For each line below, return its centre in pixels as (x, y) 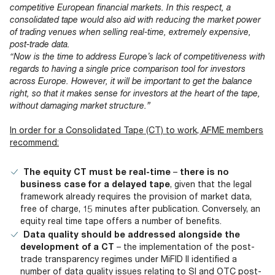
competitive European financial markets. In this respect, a (120, 7)
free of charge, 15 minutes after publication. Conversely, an (140, 209)
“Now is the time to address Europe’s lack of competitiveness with (137, 56)
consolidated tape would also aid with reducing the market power (135, 20)
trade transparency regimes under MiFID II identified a (128, 259)
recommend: (34, 142)
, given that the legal (211, 184)
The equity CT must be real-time (97, 172)
